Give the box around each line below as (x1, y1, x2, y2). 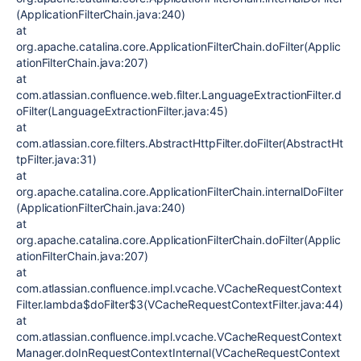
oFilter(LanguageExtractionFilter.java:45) (16, 104, 228, 118)
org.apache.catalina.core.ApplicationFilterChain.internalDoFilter (16, 185, 343, 198)
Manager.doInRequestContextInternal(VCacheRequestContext (16, 346, 341, 359)
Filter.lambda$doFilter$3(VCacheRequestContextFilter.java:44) (16, 297, 343, 311)
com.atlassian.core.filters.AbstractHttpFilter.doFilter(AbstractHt (16, 136, 343, 150)
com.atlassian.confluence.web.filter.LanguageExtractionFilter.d (16, 88, 342, 102)
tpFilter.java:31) (16, 152, 97, 166)
